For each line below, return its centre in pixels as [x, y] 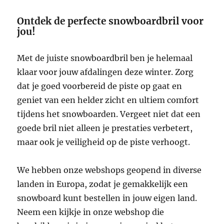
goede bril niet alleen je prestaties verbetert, [105, 128]
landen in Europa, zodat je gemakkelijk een [103, 184]
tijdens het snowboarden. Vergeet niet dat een [109, 114]
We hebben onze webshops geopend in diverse [109, 170]
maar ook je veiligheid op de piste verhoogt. [104, 142]
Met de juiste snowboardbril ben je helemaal [105, 58]
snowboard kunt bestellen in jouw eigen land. [107, 198]
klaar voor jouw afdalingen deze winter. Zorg [105, 72]
